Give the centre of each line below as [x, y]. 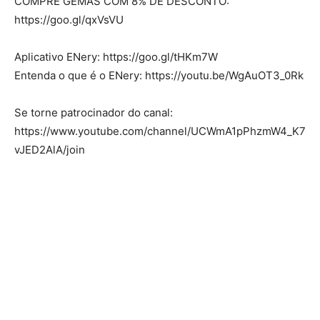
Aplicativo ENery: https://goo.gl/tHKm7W [116, 56]
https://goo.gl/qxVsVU [69, 19]
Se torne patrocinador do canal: [94, 112]
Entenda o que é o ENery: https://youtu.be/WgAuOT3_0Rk [159, 75]
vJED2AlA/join [50, 149]
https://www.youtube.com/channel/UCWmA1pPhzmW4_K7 [160, 131]
